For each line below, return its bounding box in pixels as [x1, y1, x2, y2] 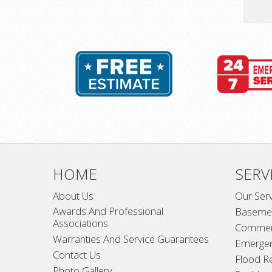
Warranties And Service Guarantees [53, 231, 209, 246]
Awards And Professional [53, 203, 163, 218]
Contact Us [53, 247, 101, 262]
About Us [53, 188, 93, 203]
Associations [53, 216, 108, 230]
